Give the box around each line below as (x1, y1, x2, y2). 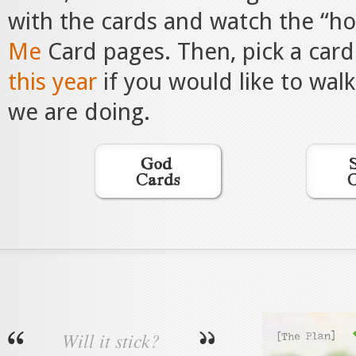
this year (8, 68, 103, 95)
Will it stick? (62, 327, 161, 353)
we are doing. (8, 99, 150, 126)
